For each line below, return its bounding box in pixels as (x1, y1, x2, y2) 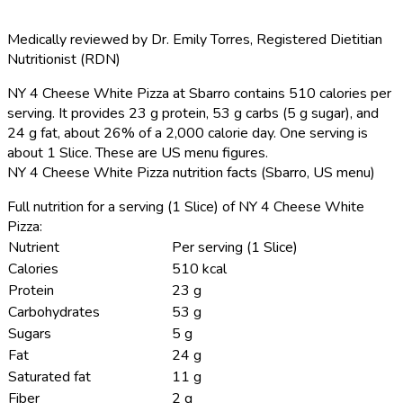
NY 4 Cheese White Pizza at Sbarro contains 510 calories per (7, 83, 391, 103)
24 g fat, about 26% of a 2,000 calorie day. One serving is (7, 122, 368, 143)
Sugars (8, 323, 51, 344)
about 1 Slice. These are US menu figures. (7, 142, 268, 163)
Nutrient (8, 237, 59, 257)
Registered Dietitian (256, 29, 382, 49)
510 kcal (172, 258, 227, 279)
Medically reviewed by (7, 29, 151, 49)
